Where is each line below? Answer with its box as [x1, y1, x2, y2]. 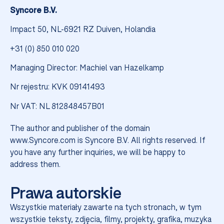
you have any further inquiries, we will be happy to [10, 147, 185, 156]
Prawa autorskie [10, 183, 121, 202]
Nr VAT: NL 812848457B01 [10, 101, 104, 110]
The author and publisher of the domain [10, 123, 150, 132]
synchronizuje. [70, 7, 154, 22]
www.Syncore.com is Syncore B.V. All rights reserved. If [10, 135, 205, 144]
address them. [10, 159, 60, 168]
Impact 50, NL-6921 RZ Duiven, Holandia [10, 24, 155, 34]
